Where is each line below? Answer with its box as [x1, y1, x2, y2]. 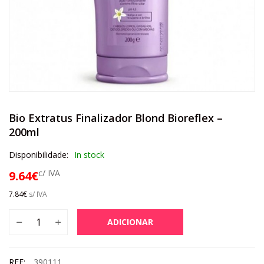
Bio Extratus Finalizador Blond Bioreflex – [9, 111, 223, 125]
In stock [74, 149, 104, 160]
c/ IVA [38, 167, 60, 179]
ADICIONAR [107, 216, 153, 227]
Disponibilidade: [9, 149, 68, 160]
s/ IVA [27, 189, 47, 199]
